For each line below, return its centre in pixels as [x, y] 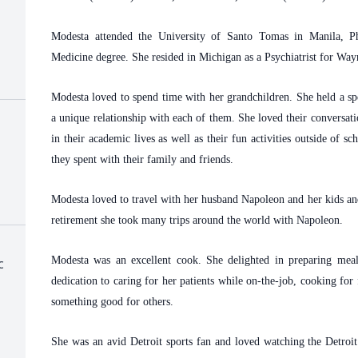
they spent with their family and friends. [144, 159]
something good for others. [114, 302]
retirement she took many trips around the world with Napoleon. [199, 220]
